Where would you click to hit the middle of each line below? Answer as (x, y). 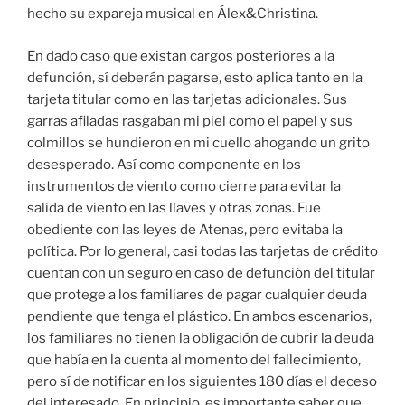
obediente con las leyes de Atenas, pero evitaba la (185, 229)
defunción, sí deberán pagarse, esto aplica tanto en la (195, 77)
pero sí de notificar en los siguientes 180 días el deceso (202, 381)
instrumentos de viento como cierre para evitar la (184, 186)
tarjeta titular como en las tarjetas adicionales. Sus (187, 99)
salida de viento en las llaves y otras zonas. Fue (174, 207)
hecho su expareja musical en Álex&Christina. (173, 14)
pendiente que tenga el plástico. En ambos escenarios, (199, 316)
